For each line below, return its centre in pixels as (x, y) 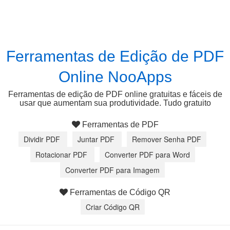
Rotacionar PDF (62, 155)
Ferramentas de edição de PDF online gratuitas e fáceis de (115, 94)
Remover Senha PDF (167, 139)
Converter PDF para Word (147, 155)
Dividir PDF (43, 139)
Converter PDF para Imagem (112, 170)
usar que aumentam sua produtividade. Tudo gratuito (115, 103)
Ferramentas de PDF (119, 124)
